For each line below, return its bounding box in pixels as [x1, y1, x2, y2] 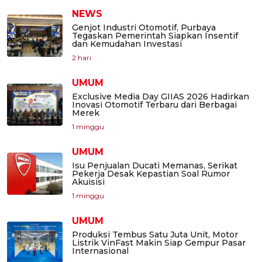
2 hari [72, 53, 91, 63]
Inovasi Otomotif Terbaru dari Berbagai [72, 99, 237, 111]
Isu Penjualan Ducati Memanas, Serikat [72, 160, 237, 171]
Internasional [72, 246, 129, 257]
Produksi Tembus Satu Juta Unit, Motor [72, 229, 238, 240]
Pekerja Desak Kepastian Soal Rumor [72, 168, 230, 180]
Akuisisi [72, 177, 105, 188]
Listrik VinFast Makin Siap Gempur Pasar [72, 237, 246, 249]
